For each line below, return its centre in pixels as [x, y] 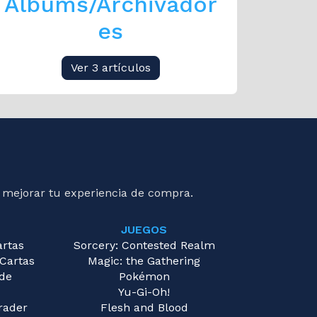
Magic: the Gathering [144, 261]
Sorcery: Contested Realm [144, 246]
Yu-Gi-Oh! [144, 292]
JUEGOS [144, 230]
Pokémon [144, 277]
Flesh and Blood [144, 308]
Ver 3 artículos [110, 68]
